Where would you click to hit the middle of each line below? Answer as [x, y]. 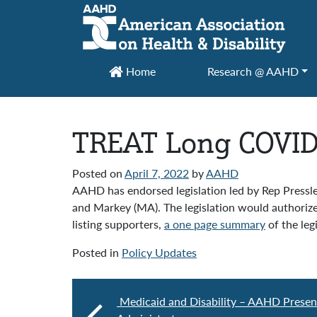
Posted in [97, 252]
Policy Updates [159, 252]
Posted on [98, 173]
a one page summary [215, 224]
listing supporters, [118, 224]
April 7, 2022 [157, 173]
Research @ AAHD [253, 71]
